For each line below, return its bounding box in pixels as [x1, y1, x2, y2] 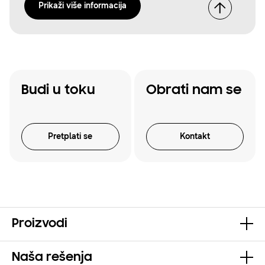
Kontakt [179, 131, 210, 141]
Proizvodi [12, 217, 67, 231]
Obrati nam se [146, 83, 242, 98]
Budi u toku [21, 83, 95, 98]
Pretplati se [48, 131, 93, 141]
